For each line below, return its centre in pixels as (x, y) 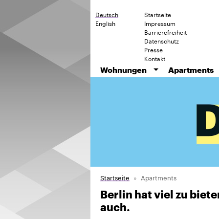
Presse (153, 49)
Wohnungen (123, 70)
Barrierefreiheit (165, 32)
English (105, 23)
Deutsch (107, 14)
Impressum (160, 23)
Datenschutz (162, 40)
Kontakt (155, 58)
